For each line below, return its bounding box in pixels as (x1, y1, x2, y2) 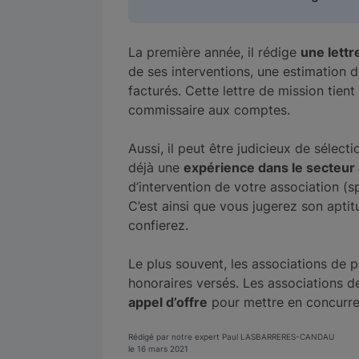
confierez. (128, 217, 188, 234)
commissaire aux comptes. (128, 102, 290, 119)
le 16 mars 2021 (128, 344, 188, 354)
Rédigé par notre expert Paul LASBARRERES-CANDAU (128, 332, 334, 342)
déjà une (128, 159, 184, 176)
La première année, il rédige (128, 44, 301, 61)
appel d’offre (128, 294, 208, 311)
